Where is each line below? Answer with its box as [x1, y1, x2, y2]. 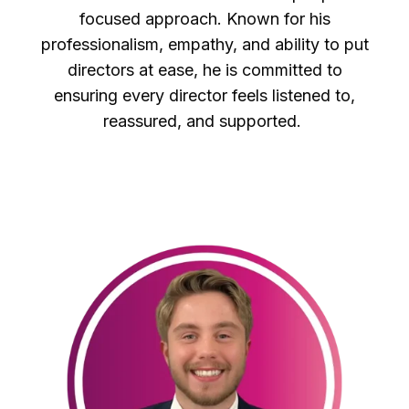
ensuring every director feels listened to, [54, 86, 355, 106]
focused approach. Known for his [79, 9, 330, 29]
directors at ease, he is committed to [67, 60, 342, 80]
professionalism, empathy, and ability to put [40, 35, 369, 55]
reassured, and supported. [103, 111, 306, 131]
